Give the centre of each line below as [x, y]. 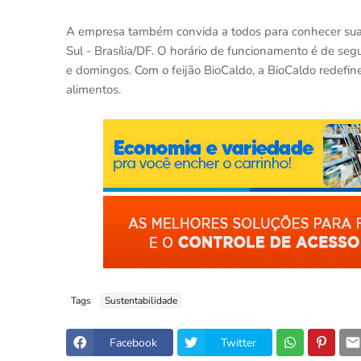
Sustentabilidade [141, 300]
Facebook [133, 342]
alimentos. [93, 89]
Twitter [239, 342]
